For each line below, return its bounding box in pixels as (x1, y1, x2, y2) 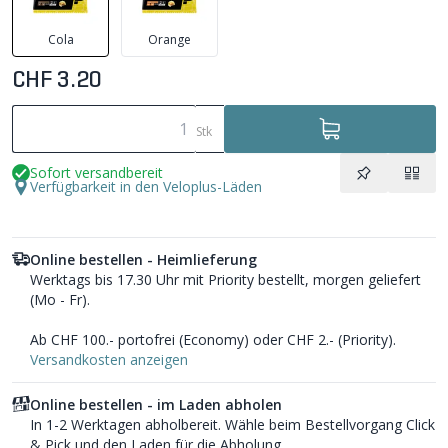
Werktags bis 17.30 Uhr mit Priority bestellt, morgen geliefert (30, 270, 421, 290)
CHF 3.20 (12, 69, 102, 94)
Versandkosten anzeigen (30, 350, 188, 370)
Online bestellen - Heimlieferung (30, 250, 257, 270)
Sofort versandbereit (30, 163, 163, 183)
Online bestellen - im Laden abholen (30, 395, 282, 415)
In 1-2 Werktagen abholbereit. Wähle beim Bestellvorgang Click (30, 415, 435, 435)
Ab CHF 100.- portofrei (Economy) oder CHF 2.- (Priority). (30, 330, 396, 350)
